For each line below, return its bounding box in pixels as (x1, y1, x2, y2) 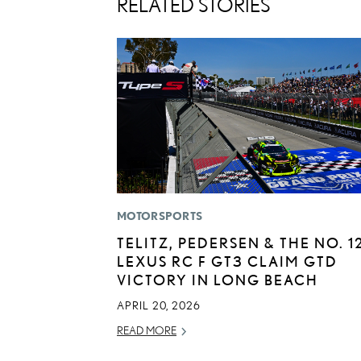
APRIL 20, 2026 (117, 299, 201, 313)
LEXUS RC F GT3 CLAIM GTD (117, 253, 338, 270)
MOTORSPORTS (117, 210, 203, 223)
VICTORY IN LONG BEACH (117, 272, 318, 288)
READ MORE (117, 324, 176, 338)
